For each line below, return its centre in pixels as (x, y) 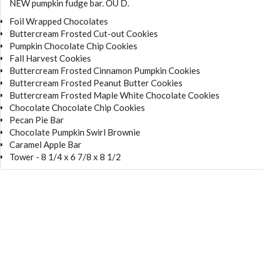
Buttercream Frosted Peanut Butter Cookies (96, 82)
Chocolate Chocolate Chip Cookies (77, 107)
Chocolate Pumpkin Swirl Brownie (75, 132)
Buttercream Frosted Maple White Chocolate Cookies (114, 95)
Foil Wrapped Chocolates (59, 21)
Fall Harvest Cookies (50, 58)
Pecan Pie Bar (37, 119)
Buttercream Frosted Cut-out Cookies (84, 33)
